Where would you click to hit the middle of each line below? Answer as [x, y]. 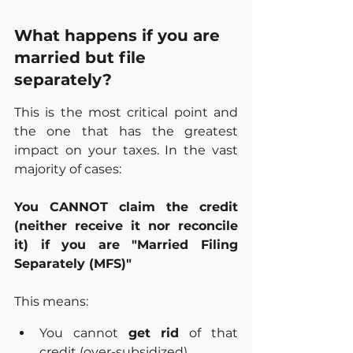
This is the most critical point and [126, 113]
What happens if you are [119, 36]
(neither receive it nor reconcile [126, 226]
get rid [154, 333]
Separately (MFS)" [73, 264]
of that [209, 333]
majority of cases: [68, 169]
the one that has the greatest [126, 132]
